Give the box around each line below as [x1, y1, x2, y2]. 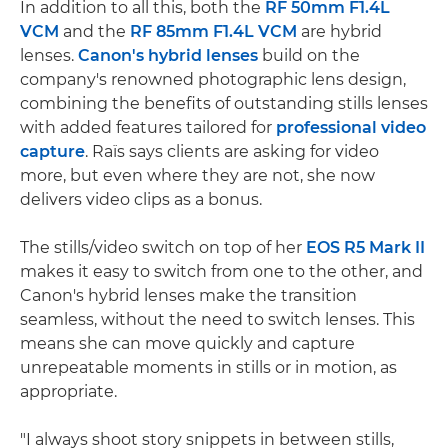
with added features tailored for [20, 117, 276, 137]
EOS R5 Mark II [306, 237, 425, 257]
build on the [258, 45, 360, 65]
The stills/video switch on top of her [20, 237, 306, 257]
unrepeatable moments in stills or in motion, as [20, 357, 397, 377]
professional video [276, 117, 426, 137]
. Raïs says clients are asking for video [85, 141, 379, 161]
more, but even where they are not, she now [20, 165, 375, 185]
